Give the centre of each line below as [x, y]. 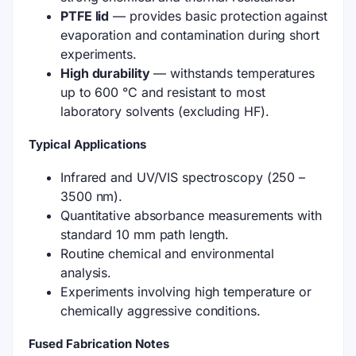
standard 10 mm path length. [145, 234]
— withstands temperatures [232, 73]
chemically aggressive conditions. [161, 311]
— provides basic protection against [218, 16]
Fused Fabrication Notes [99, 344]
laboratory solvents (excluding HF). [165, 111]
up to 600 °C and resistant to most [163, 92]
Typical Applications [87, 144]
